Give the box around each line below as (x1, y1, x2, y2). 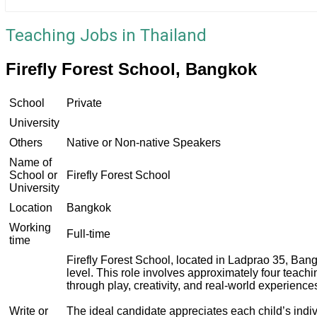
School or (9, 168, 57, 181)
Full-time (67, 227, 110, 240)
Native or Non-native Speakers (67, 136, 221, 149)
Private (67, 96, 102, 109)
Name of (9, 156, 52, 168)
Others (9, 136, 42, 149)
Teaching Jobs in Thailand (6, 25, 207, 45)
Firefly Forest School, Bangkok (6, 59, 257, 79)
